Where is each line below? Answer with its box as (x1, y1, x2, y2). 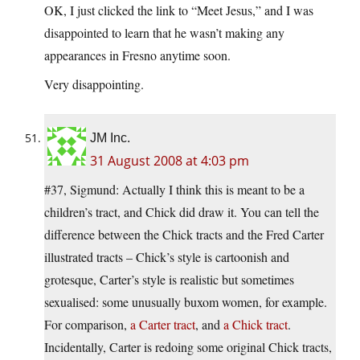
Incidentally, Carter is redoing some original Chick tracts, (44, 338, 332, 356)
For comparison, (44, 316, 130, 333)
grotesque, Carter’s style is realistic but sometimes (44, 271, 294, 288)
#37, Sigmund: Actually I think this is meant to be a (44, 181, 305, 198)
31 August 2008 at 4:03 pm (90, 152, 249, 170)
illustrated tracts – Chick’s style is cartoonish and (44, 248, 289, 266)
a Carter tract (130, 316, 195, 333)
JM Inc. (90, 131, 130, 145)
